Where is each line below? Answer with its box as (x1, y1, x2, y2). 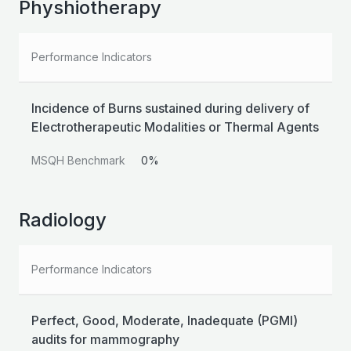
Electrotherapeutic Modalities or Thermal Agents (31, 119, 319, 136)
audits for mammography (31, 331, 179, 348)
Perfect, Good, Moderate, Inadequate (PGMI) (31, 313, 298, 329)
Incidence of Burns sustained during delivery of (31, 100, 309, 117)
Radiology (19, 208, 107, 232)
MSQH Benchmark (31, 154, 125, 168)
